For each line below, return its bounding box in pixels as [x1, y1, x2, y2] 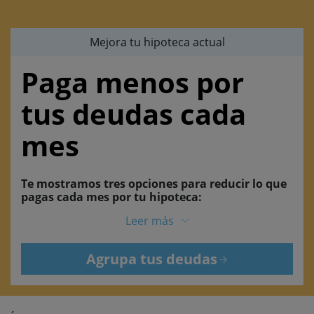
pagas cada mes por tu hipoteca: [21, 189, 202, 205]
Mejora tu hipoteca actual [89, 34, 225, 50]
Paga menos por [21, 63, 244, 102]
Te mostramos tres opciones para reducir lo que [21, 176, 287, 192]
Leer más [125, 212, 174, 228]
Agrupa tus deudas [86, 249, 217, 268]
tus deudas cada [21, 95, 246, 134]
